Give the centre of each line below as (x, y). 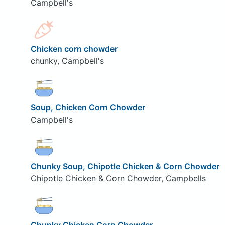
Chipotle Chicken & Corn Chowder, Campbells (118, 178)
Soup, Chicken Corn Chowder (88, 108)
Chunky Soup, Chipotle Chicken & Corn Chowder (125, 166)
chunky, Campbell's (67, 61)
